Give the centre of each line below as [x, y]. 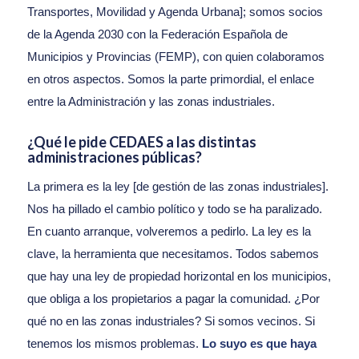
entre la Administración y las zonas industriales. [151, 102]
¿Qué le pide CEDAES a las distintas [141, 142]
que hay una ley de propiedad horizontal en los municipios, [179, 276]
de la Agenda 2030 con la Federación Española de [157, 34]
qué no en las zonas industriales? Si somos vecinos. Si [171, 321]
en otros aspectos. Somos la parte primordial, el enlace [170, 79]
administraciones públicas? [114, 157]
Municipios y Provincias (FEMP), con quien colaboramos [175, 57]
